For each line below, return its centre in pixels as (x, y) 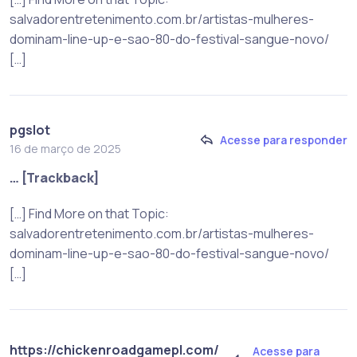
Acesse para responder (284, 139)
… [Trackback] (55, 178)
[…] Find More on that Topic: (89, 214)
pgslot (30, 130)
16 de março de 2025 (65, 149)
